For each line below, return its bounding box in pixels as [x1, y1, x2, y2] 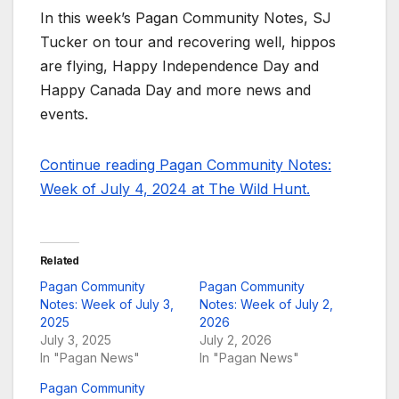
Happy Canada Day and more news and [40, 81, 311, 100]
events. [40, 105, 88, 124]
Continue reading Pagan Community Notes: [40, 156, 331, 175]
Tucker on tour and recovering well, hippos [40, 33, 336, 52]
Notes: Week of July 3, [40, 297, 174, 313]
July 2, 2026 [199, 332, 272, 348]
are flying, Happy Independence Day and [40, 57, 319, 76]
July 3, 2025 [40, 332, 111, 348]
